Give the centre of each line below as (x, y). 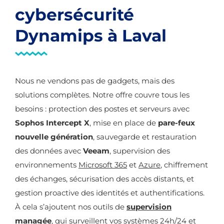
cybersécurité (74, 14)
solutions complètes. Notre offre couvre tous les (102, 95)
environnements (47, 165)
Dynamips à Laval (91, 35)
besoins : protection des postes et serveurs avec (102, 109)
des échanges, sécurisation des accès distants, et (104, 179)
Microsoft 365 (103, 165)
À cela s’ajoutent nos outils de (71, 207)
